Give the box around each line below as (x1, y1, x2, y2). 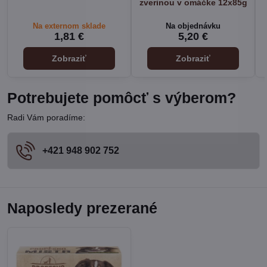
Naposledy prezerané (7, 200, 157, 216)
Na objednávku (166, 21, 221, 30)
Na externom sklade (33, 21, 105, 30)
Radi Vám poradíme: (7, 113, 85, 122)
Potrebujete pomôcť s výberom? (7, 90, 236, 106)
